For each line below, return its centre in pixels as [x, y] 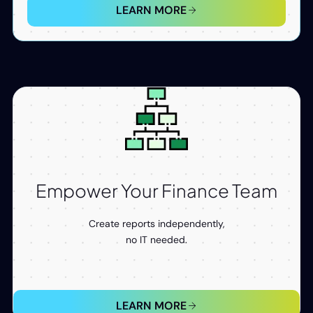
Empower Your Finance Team [156, 191]
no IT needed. [156, 240]
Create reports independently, [156, 224]
